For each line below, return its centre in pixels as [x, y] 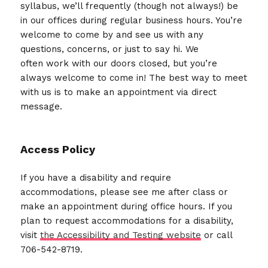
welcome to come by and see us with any [112, 34]
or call [217, 235]
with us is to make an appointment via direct [119, 92]
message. [42, 106]
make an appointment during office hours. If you [127, 206]
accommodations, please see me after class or [124, 192]
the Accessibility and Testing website [121, 235]
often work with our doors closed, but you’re [119, 63]
